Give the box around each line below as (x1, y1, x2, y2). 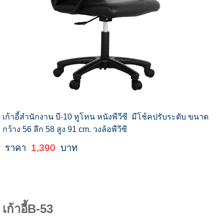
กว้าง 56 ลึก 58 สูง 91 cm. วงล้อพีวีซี (2, 125, 127, 134)
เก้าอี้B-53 (2, 202, 53, 216)
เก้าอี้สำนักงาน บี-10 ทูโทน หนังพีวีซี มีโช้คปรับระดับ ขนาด (2, 112, 208, 121)
